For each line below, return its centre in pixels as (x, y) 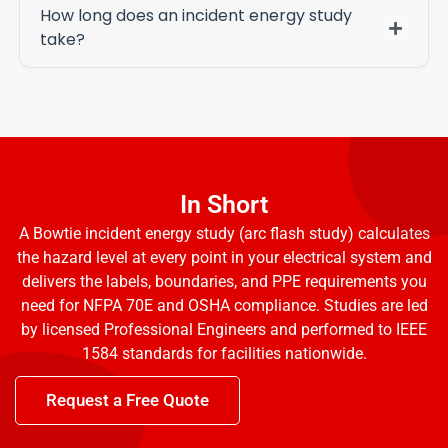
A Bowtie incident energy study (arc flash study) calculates (224, 233)
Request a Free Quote (127, 399)
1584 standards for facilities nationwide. (224, 353)
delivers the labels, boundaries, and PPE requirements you (224, 281)
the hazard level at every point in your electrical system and (224, 257)
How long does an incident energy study (196, 15)
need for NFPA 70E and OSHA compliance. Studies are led (224, 305)
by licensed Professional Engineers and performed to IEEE (224, 329)
